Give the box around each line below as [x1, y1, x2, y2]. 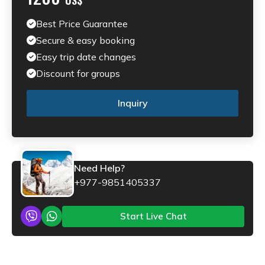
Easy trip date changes [36, 50, 136, 63]
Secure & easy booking [36, 34, 135, 46]
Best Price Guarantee [36, 17, 128, 30]
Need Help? [74, 161, 125, 174]
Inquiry [117, 97, 148, 109]
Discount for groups [36, 67, 120, 79]
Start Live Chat [119, 210, 187, 222]
